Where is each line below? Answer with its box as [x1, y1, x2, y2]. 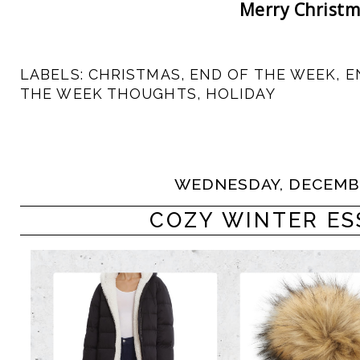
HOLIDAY [205, 84, 276, 102]
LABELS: [20, 65, 88, 83]
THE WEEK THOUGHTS [20, 84, 197, 102]
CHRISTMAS [88, 65, 181, 83]
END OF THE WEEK [189, 65, 337, 83]
